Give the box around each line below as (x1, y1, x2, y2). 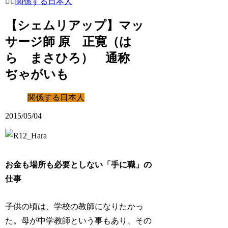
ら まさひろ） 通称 (5, 51, 142, 65)
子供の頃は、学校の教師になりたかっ (5, 202, 144, 211)
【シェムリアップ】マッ (5, 18, 145, 32)
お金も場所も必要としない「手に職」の (5, 160, 152, 169)
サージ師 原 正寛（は (5, 35, 132, 48)
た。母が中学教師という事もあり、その (5, 216, 152, 225)
